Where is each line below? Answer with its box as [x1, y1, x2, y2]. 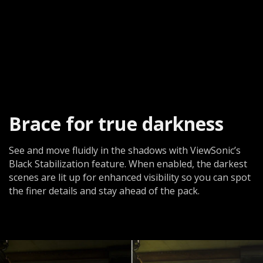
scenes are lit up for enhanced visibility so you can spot [9, 170, 251, 184]
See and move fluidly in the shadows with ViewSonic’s [9, 143, 241, 157]
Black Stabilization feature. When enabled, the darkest [9, 157, 247, 170]
